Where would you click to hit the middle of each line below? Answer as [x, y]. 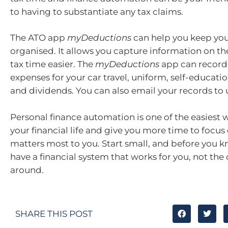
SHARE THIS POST [54, 213]
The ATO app [39, 38]
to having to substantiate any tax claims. [97, 11]
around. [27, 170]
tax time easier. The [53, 64]
